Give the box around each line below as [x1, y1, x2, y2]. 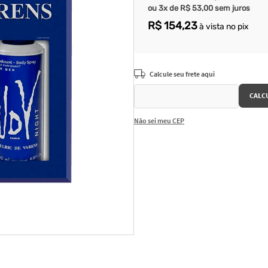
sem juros [213, 4, 250, 13]
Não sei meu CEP [134, 116, 184, 125]
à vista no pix [197, 22, 249, 32]
